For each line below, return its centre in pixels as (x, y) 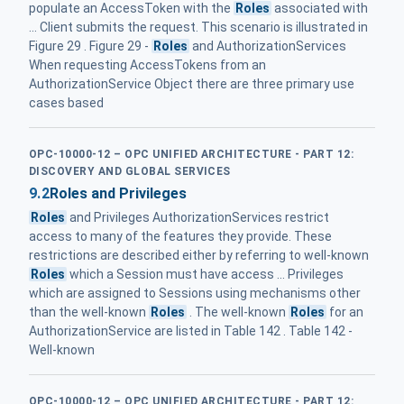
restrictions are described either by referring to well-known (199, 255)
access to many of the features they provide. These (180, 236)
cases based (66, 102)
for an (345, 312)
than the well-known (89, 312)
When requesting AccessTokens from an (147, 64)
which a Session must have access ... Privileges (206, 274)
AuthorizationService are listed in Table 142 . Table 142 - (191, 331)
